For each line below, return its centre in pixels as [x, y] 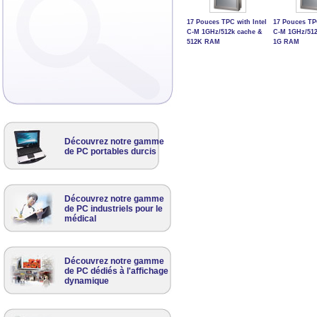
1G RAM [286, 42]
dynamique [87, 281]
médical [80, 219]
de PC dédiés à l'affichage [116, 271]
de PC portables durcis [110, 151]
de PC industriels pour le [114, 209]
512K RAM [203, 42]
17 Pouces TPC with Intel [227, 22]
